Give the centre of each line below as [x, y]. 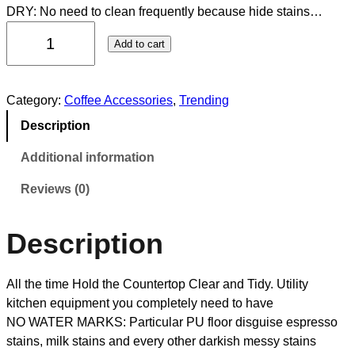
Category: [35, 101]
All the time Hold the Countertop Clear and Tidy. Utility [157, 284]
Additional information [88, 158]
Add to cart [139, 44]
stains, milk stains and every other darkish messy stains [161, 341]
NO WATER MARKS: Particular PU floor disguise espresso [172, 322]
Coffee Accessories [118, 101]
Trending [204, 101]
